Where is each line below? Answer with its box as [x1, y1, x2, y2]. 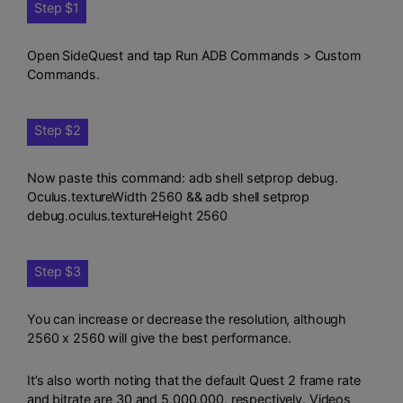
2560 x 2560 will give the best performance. [27, 330, 291, 346]
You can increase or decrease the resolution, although [27, 311, 347, 327]
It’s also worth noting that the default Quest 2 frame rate [27, 372, 361, 388]
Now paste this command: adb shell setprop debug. [27, 170, 338, 186]
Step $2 [34, 121, 82, 138]
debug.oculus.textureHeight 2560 [27, 208, 228, 224]
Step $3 [34, 263, 82, 279]
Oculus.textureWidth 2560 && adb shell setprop [27, 189, 310, 205]
